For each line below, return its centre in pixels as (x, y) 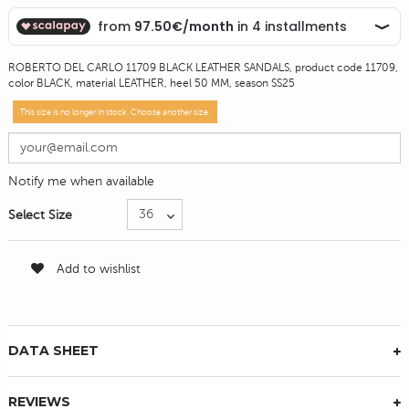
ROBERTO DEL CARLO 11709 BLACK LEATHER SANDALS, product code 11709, (203, 67)
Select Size (42, 215)
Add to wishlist (97, 268)
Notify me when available (81, 181)
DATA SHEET (53, 350)
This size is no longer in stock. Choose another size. (115, 112)
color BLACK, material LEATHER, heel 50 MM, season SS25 (152, 83)
